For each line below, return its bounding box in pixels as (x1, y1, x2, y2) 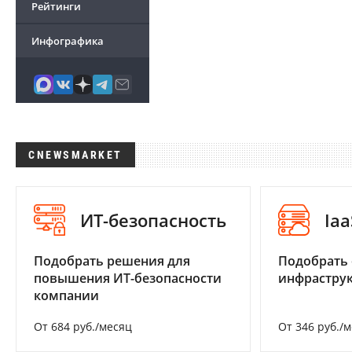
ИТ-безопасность (80, 208, 226, 233)
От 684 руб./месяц (34, 319, 132, 335)
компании (34, 287, 99, 305)
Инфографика (31, 34, 104, 48)
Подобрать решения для (34, 252, 190, 270)
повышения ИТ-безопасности (34, 269, 222, 288)
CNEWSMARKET (28, 148, 123, 161)
